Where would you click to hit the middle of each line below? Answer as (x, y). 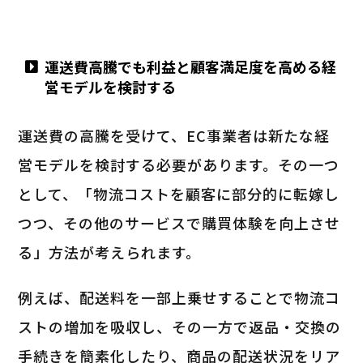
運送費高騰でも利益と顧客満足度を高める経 (190, 66)
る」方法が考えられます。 (110, 252)
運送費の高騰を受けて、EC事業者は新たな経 (174, 135)
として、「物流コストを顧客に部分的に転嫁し (179, 193)
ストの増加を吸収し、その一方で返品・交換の (180, 326)
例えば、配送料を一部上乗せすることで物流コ (179, 297)
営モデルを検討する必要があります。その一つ (179, 164)
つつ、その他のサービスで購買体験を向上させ (179, 222)
